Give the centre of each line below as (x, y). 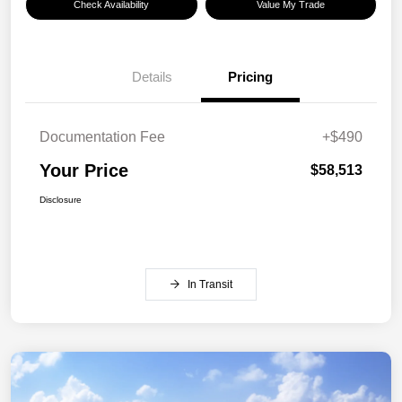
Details (152, 77)
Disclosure (61, 200)
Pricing (250, 77)
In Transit (210, 285)
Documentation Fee (102, 137)
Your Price (84, 171)
